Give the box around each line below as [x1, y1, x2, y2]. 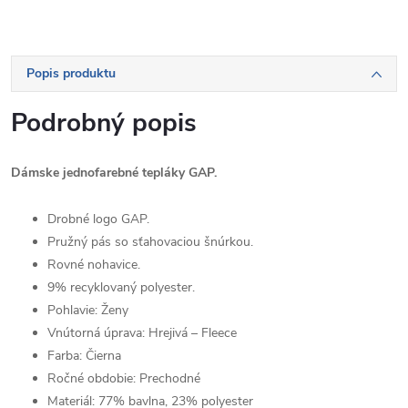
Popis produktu [26, 65, 116, 82]
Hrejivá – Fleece [148, 324, 237, 342]
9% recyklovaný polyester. [47, 279, 195, 296]
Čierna [86, 347, 121, 364]
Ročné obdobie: [47, 370, 136, 387]
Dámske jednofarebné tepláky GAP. [11, 164, 217, 181]
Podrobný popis [11, 106, 197, 140]
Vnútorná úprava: [47, 324, 145, 342]
